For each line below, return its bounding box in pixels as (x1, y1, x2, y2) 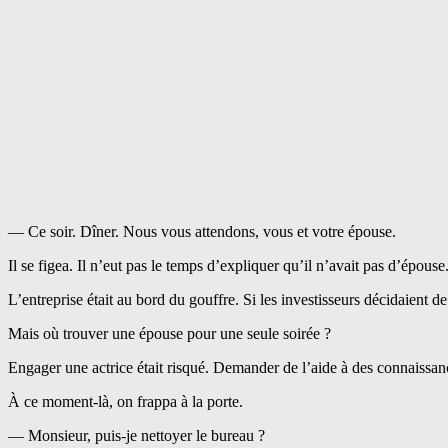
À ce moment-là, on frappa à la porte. (8, 393, 243, 411)
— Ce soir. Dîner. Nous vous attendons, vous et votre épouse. (8, 223, 396, 241)
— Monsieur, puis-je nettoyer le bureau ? (8, 427, 265, 445)
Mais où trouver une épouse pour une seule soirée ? (8, 325, 331, 343)
